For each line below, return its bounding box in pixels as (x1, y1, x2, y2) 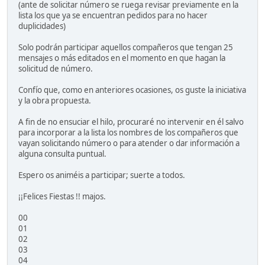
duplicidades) (18, 21, 66, 32)
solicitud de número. (18, 63, 93, 75)
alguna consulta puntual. (18, 148, 106, 160)
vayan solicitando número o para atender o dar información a (18, 138, 240, 149)
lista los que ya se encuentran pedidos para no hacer (18, 10, 208, 21)
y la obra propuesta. (18, 95, 91, 106)
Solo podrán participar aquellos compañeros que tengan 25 (18, 42, 233, 53)
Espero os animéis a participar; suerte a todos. (18, 170, 185, 181)
